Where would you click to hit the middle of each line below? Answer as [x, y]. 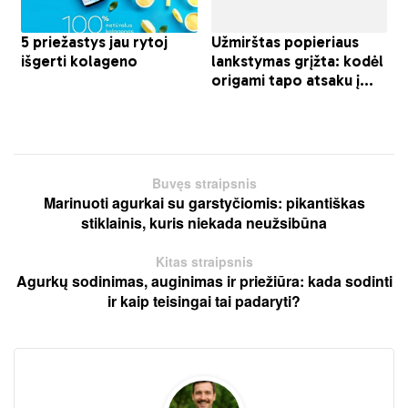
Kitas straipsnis [204, 261]
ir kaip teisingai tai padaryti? [204, 301]
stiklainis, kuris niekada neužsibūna [204, 222]
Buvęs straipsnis [204, 183]
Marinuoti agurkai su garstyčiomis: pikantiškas [204, 202]
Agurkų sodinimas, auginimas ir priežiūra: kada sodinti [204, 280]
